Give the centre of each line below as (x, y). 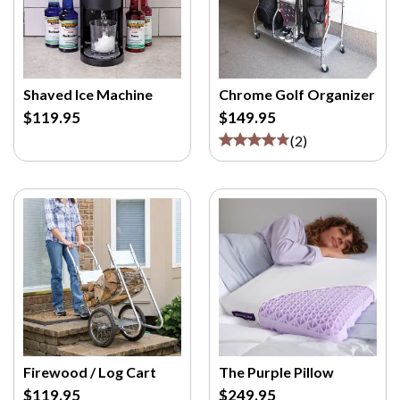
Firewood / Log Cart (90, 372)
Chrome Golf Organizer (297, 94)
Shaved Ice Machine (88, 94)
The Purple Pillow (276, 372)
